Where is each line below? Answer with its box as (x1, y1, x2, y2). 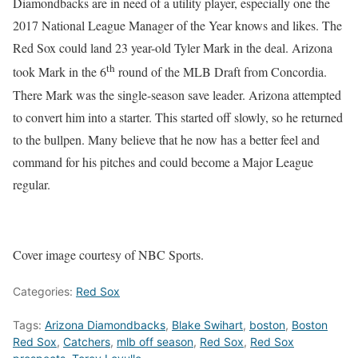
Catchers (63, 334, 110, 348)
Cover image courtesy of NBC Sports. (13, 245, 204, 263)
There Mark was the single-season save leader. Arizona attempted (13, 86, 341, 103)
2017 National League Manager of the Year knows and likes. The (13, 17, 342, 34)
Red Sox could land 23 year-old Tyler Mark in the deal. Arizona (13, 39, 332, 57)
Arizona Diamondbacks (45, 317, 165, 332)
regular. (13, 175, 50, 193)
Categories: (13, 284, 76, 298)
